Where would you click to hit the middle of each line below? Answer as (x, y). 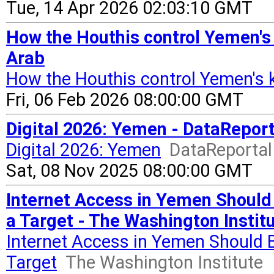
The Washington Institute (164, 262)
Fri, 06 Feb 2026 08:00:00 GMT (125, 100)
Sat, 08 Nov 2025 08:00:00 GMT (129, 171)
